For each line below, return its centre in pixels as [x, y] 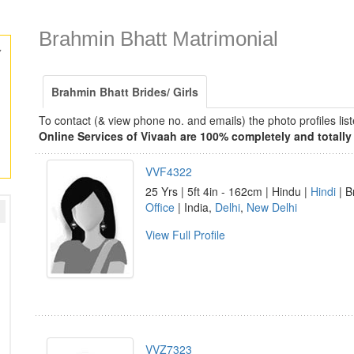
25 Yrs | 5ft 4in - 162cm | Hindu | [228, 191]
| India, [195, 207]
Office [160, 207]
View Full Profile [185, 235]
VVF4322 [169, 171]
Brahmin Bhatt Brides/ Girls [125, 92]
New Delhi [272, 207]
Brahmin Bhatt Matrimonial [158, 39]
